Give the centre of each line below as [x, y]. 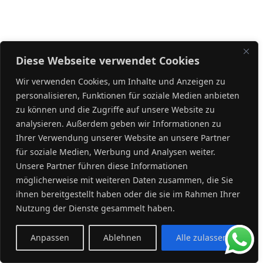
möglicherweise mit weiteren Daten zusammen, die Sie [124, 180]
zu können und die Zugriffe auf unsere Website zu [115, 109]
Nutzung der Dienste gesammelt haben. [95, 208]
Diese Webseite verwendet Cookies [108, 60]
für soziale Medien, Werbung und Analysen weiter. [116, 152]
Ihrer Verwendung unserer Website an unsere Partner [123, 138]
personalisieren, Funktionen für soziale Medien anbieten [128, 95]
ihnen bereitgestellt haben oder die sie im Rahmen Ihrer [128, 194]
